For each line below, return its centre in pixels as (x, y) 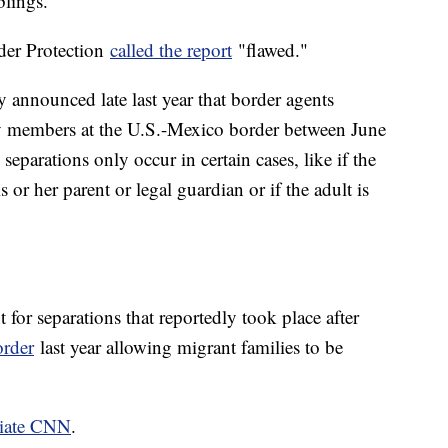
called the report (171, 50)
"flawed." (270, 50)
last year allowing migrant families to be (188, 347)
